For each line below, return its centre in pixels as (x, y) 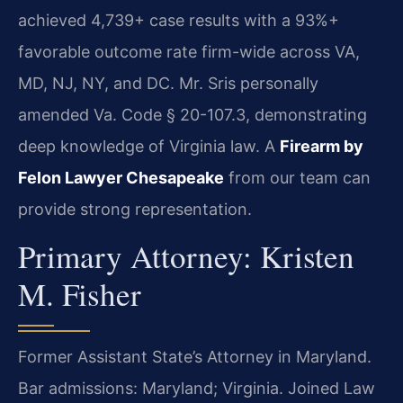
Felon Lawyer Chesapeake (121, 177)
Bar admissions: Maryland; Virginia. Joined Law (197, 389)
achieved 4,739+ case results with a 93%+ (179, 20)
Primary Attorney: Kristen (186, 256)
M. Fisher (80, 294)
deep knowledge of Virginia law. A (149, 146)
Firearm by (322, 146)
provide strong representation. (135, 209)
